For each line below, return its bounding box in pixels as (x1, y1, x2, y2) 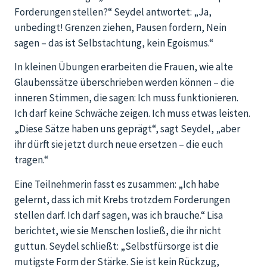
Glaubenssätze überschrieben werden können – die (14, 76, 234, 89)
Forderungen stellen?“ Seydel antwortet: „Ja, (14, 5, 212, 18)
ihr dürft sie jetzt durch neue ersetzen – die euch (14, 138, 223, 151)
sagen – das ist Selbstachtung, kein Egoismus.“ (14, 36, 213, 49)
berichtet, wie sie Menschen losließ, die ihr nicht (14, 223, 221, 237)
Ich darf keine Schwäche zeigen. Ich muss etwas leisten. (14, 107, 250, 120)
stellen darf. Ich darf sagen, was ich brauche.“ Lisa (14, 208, 223, 222)
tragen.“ (14, 153, 48, 167)
